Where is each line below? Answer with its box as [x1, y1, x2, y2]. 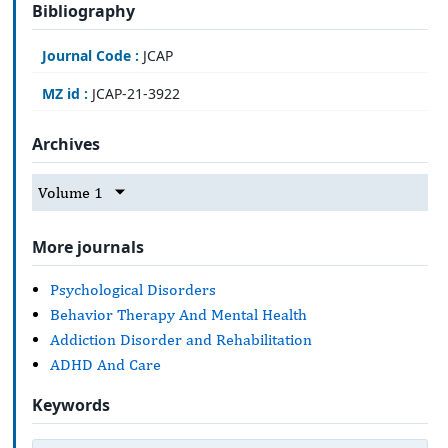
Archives [32, 133, 100, 156]
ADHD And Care [50, 354, 161, 374]
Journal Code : [42, 46, 139, 66]
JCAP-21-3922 [88, 84, 180, 104]
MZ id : [42, 84, 88, 104]
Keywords [32, 394, 110, 417]
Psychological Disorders [50, 279, 216, 299]
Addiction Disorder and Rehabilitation [50, 329, 312, 349]
